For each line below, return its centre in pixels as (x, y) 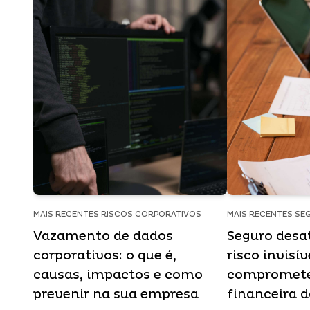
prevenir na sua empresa (116, 294)
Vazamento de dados (103, 236)
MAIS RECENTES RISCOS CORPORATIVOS (117, 214)
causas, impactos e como (118, 275)
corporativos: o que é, (105, 256)
